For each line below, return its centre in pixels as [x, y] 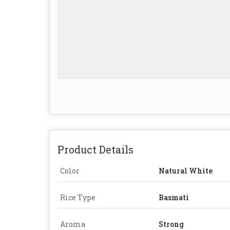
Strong [171, 224]
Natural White [186, 170]
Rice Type [78, 197]
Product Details [95, 149]
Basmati [174, 197]
